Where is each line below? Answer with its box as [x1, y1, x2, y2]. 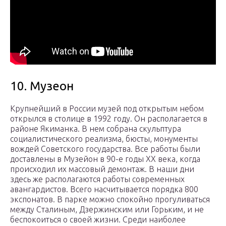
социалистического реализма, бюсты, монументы [10, 134, 198, 144]
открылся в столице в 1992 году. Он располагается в [10, 114, 207, 124]
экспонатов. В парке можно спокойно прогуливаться [10, 195, 210, 204]
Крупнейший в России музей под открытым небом [10, 104, 204, 114]
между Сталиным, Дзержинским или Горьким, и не [10, 205, 204, 214]
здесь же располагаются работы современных [10, 175, 185, 184]
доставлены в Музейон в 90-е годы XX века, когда [10, 154, 200, 164]
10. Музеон [10, 79, 74, 93]
